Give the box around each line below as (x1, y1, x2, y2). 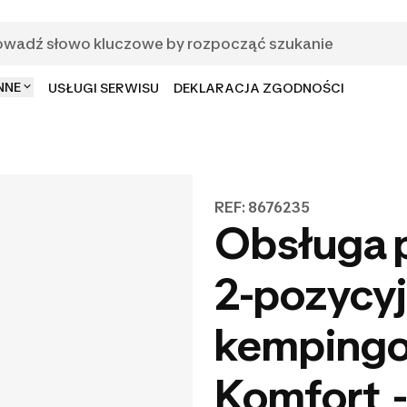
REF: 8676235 (213, 198, 310, 216)
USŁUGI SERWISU (48, 80, 159, 95)
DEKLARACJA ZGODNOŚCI (174, 80, 344, 95)
